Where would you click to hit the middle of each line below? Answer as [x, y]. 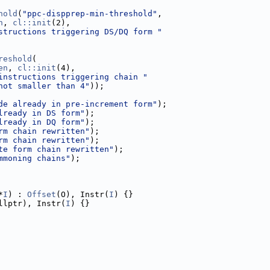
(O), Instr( [83, 194]
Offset [42, 194]
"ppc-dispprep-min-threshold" [90, 14]
